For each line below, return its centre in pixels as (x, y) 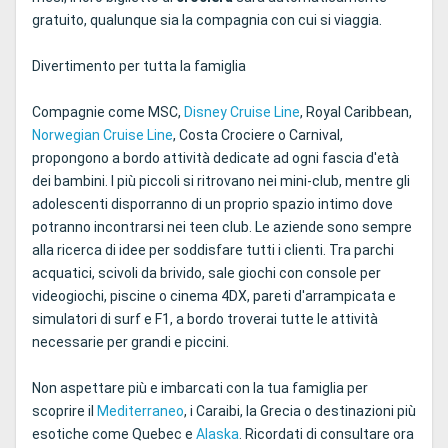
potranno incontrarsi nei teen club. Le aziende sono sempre (222, 226)
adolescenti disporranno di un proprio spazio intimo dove (212, 203)
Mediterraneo (140, 410)
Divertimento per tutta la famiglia (139, 65)
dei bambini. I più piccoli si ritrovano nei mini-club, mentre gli (221, 180)
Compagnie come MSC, (108, 111)
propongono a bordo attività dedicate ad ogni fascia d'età (215, 157)
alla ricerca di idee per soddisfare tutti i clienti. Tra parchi (213, 249)
